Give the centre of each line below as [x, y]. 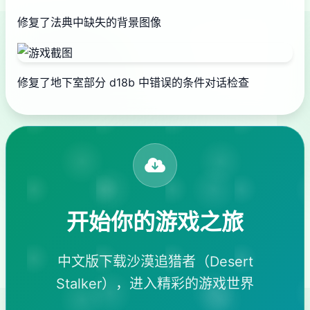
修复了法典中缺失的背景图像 [89, 22]
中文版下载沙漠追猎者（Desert [155, 261]
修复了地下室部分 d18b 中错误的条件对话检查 [133, 82]
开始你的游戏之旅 [155, 221]
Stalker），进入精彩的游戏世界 [155, 283]
